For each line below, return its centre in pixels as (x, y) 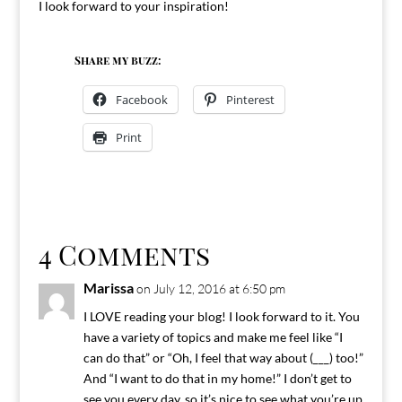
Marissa (108, 287)
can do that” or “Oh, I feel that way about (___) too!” (223, 357)
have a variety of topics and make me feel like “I (213, 336)
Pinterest (250, 99)
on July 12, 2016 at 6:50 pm (210, 288)
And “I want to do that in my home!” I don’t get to (217, 378)
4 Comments (124, 254)
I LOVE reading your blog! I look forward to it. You (221, 316)
